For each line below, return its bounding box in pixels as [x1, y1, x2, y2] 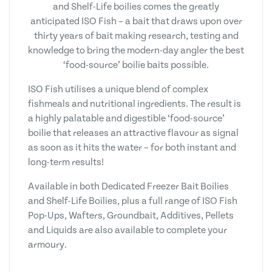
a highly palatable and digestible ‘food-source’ [28, 113, 225, 124]
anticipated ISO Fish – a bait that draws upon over [30, 16, 242, 27]
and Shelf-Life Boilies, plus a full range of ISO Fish [28, 195, 237, 206]
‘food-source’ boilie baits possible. [63, 59, 209, 70]
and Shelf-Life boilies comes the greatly [53, 1, 219, 12]
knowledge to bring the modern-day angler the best [28, 45, 244, 56]
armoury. [28, 239, 67, 250]
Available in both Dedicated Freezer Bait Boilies [28, 181, 229, 192]
